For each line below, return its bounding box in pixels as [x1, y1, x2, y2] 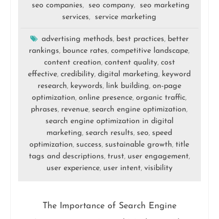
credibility [61, 70, 95, 78]
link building [106, 82, 149, 90]
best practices [116, 35, 164, 43]
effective [28, 70, 58, 78]
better [167, 35, 189, 43]
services [62, 13, 89, 21]
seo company [88, 1, 134, 9]
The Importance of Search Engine [42, 201, 176, 211]
